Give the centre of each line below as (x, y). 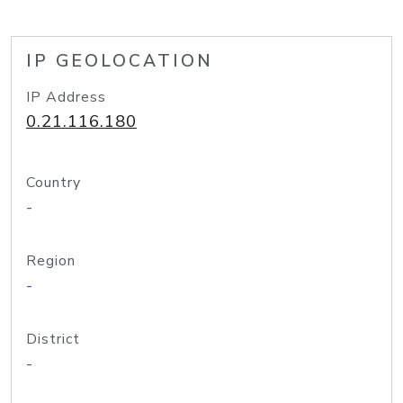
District (53, 339)
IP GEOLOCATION (120, 61)
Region (51, 261)
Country (54, 183)
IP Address (66, 97)
